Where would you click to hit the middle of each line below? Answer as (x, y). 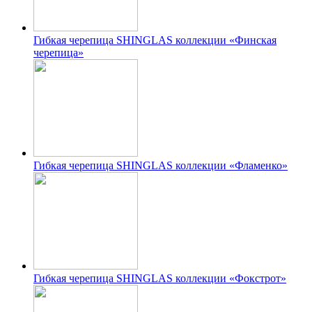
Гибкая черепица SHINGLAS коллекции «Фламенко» (161, 165)
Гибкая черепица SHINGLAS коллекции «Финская (155, 40)
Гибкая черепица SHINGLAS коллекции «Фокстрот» (160, 278)
